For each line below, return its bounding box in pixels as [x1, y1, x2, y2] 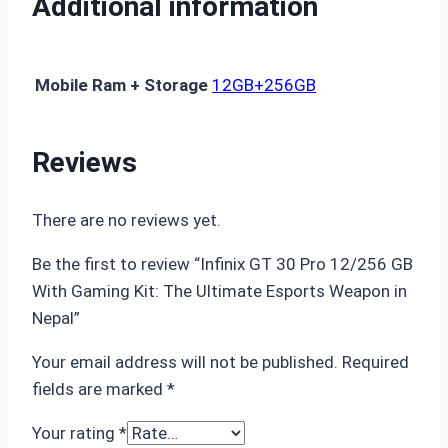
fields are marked [32, 379, 167, 400]
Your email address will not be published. [32, 352, 338, 373]
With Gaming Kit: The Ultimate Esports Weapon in [32, 281, 407, 302]
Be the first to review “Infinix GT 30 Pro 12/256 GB [32, 254, 413, 275]
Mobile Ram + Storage [35, 74, 208, 95]
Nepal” [32, 308, 80, 329]
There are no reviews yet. [32, 210, 221, 231]
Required [342, 352, 409, 373]
